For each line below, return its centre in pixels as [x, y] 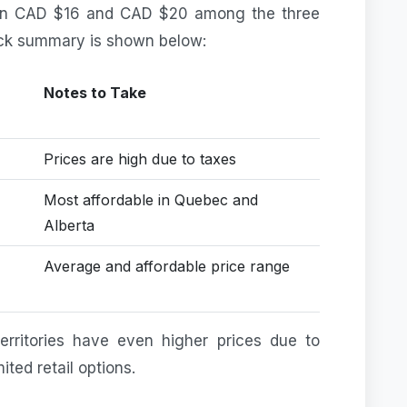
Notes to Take [95, 92]
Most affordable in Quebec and [151, 199]
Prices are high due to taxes [140, 159]
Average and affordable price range [167, 266]
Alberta [69, 225]
